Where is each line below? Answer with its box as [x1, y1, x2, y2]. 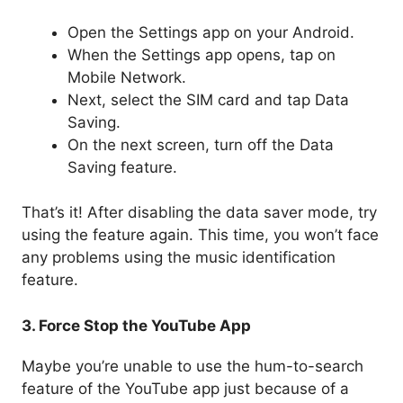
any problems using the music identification [22, 248, 336, 267]
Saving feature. [67, 157, 177, 176]
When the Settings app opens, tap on [67, 45, 336, 64]
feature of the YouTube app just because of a [22, 379, 349, 398]
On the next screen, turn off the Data [67, 135, 334, 154]
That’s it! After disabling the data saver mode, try [22, 203, 377, 222]
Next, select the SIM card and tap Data [67, 90, 349, 109]
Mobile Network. [67, 67, 186, 86]
